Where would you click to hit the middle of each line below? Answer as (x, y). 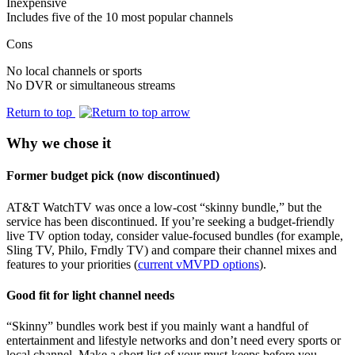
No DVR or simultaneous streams (91, 86)
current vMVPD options (198, 264)
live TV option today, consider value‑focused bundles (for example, (175, 235)
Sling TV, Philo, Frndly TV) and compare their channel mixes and (172, 250)
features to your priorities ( (72, 264)
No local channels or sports (74, 71)
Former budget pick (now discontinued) (113, 176)
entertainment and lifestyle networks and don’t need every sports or (174, 341)
